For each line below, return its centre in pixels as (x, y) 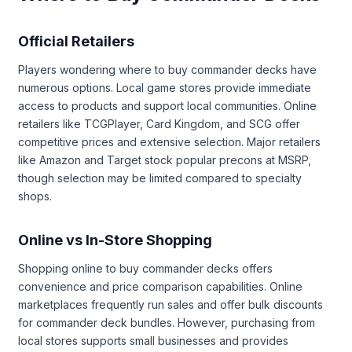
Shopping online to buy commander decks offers (145, 268)
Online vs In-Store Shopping (115, 240)
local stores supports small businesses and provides (153, 340)
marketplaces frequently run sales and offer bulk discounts (170, 304)
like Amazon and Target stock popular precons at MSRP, (165, 159)
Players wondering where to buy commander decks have (167, 69)
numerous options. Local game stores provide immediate (165, 87)
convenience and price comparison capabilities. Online (160, 286)
